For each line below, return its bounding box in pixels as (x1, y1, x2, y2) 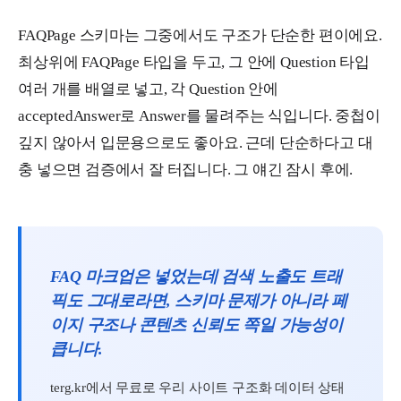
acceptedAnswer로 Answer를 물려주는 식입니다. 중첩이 (18, 107, 380, 124)
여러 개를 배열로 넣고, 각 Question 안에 (18, 80, 278, 98)
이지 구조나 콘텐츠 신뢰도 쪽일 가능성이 (50, 315, 343, 334)
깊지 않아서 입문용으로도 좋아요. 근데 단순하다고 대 (18, 133, 373, 151)
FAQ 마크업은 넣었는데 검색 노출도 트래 (50, 267, 342, 286)
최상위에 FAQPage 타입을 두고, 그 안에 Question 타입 (18, 53, 370, 71)
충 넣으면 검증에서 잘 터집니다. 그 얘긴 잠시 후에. (18, 160, 354, 178)
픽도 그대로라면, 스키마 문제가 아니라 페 (50, 291, 347, 310)
